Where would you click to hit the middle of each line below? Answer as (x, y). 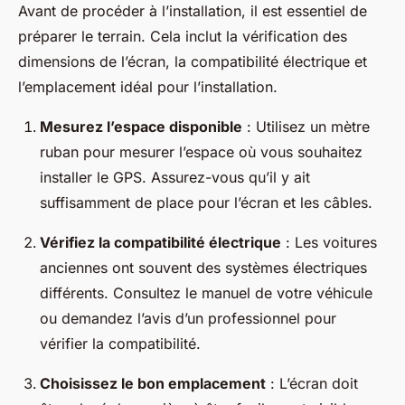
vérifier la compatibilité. (120, 344)
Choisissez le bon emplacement (153, 384)
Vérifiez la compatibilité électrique (160, 243)
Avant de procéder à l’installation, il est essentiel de (193, 11)
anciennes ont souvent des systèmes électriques (203, 268)
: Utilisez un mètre (306, 127)
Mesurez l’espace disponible (141, 127)
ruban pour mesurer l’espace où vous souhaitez (201, 152)
